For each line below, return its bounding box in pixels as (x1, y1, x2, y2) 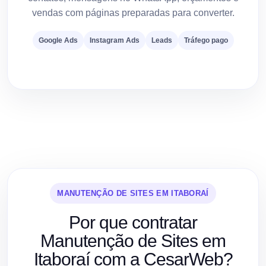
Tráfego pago (183, 36, 228, 45)
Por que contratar (69, 212, 197, 232)
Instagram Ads (89, 36, 140, 45)
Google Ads (38, 36, 78, 45)
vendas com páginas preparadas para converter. (31, 7, 235, 18)
